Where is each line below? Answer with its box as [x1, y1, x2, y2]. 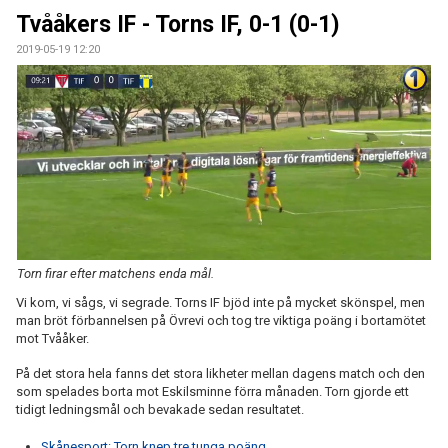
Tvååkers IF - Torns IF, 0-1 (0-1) [16, 11, 340, 38]
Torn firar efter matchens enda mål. [17, 265, 214, 281]
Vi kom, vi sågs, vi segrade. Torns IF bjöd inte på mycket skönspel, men [16, 294, 425, 310]
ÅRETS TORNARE [12, 5, 111, 20]
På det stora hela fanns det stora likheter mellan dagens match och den [16, 365, 425, 381]
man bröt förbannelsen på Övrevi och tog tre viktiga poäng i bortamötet [16, 312, 426, 328]
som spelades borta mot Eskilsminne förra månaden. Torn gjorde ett [16, 383, 409, 399]
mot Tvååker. [16, 330, 89, 346]
